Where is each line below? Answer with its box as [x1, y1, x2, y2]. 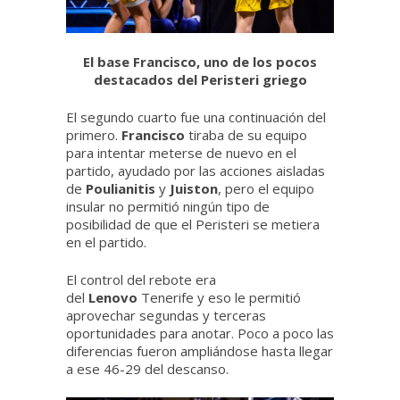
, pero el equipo [218, 179, 314, 197]
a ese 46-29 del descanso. [66, 359, 229, 378]
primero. [66, 125, 121, 144]
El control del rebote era [66, 270, 216, 288]
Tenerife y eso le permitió [137, 287, 301, 306]
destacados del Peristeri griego [93, 70, 307, 88]
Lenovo [88, 287, 137, 306]
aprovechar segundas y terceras [66, 305, 266, 324]
